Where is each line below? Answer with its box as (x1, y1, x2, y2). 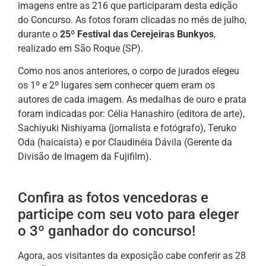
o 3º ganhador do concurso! (18, 222, 195, 239)
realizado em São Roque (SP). (18, 42, 143, 54)
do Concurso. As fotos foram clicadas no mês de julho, (18, 14, 246, 26)
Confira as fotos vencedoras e (18, 189, 208, 206)
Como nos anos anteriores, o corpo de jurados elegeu (18, 65, 239, 77)
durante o (18, 28, 60, 40)
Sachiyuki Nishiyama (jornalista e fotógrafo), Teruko (18, 122, 236, 134)
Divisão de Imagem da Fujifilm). (18, 151, 151, 163)
